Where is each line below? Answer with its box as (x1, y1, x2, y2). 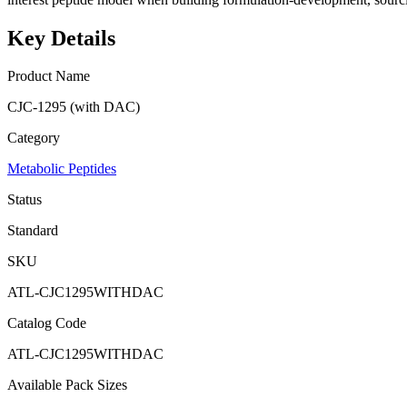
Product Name (7, 68, 90, 84)
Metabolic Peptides (7, 161, 116, 177)
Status (7, 192, 42, 208)
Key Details (7, 25, 115, 50)
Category (7, 130, 60, 146)
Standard (7, 223, 58, 239)
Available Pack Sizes (7, 377, 127, 393)
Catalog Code (7, 315, 86, 332)
